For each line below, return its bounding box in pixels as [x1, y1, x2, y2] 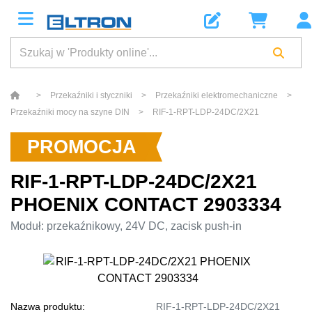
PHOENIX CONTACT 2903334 [10, 193, 281, 216]
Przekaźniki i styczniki [50, 91, 132, 100]
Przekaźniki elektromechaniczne [155, 91, 278, 100]
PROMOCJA [27, 136, 136, 158]
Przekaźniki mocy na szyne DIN [10, 107, 130, 117]
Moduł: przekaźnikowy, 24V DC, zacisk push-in [10, 219, 242, 233]
